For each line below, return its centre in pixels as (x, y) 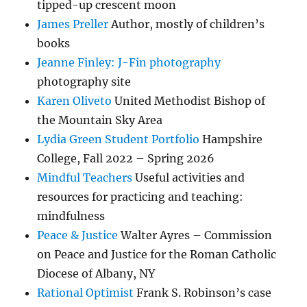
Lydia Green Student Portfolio (119, 139)
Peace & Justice (78, 235)
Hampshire (231, 139)
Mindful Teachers (85, 178)
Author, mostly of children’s (187, 24)
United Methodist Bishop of (189, 101)
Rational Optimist (86, 293)
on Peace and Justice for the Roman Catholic (157, 255)
